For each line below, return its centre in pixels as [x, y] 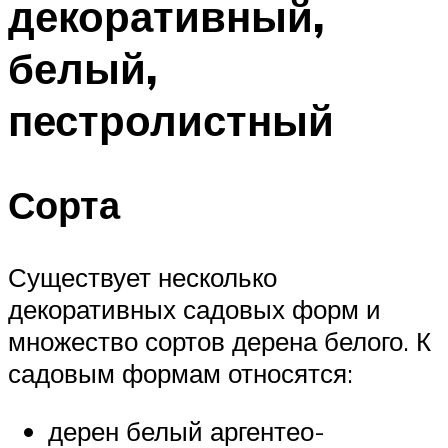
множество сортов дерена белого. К [219, 341]
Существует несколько [142, 277]
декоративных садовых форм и [194, 309]
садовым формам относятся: [180, 373]
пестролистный [171, 119]
